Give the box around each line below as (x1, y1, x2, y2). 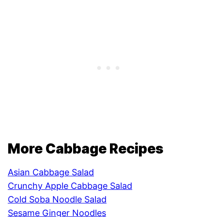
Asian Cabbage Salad (8, 167, 94, 177)
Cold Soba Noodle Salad (8, 194, 107, 204)
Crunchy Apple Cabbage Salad (8, 180, 132, 191)
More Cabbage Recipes (8, 140, 163, 157)
